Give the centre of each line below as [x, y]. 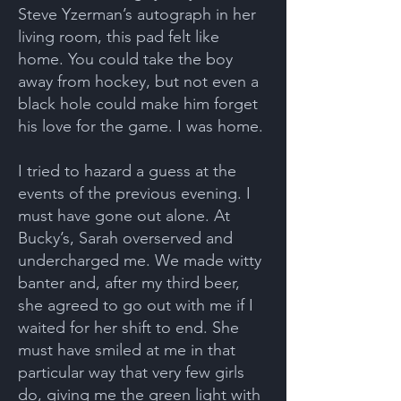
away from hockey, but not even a [138, 81]
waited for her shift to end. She [128, 328]
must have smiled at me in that [127, 350]
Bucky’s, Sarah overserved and [125, 238]
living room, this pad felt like [119, 37]
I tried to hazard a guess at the [127, 171]
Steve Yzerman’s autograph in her [137, 14]
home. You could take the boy [125, 59]
